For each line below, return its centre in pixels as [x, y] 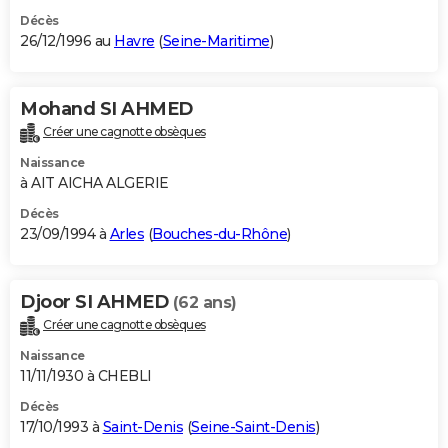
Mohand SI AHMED [106, 108]
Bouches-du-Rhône [219, 233]
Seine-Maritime [216, 40]
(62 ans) [204, 302]
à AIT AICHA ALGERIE [94, 182]
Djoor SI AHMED [96, 301]
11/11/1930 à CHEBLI [86, 375]
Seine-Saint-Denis [253, 426]
